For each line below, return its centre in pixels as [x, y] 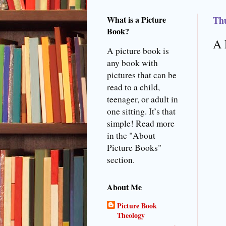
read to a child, [133, 87]
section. [121, 160]
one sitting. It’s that [141, 111]
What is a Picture [136, 20]
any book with [132, 63]
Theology [131, 215]
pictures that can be [142, 75]
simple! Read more [141, 124]
